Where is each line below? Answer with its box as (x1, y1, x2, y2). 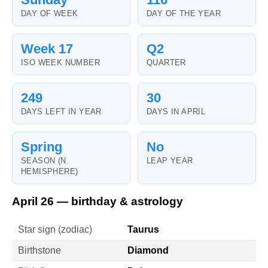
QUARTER (147, 57, 186, 67)
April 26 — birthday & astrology (12, 195, 183, 208)
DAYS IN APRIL (147, 106, 206, 116)
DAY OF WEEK (21, 8, 78, 18)
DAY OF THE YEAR (147, 8, 221, 18)
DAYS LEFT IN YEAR (21, 106, 102, 116)
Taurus (127, 224, 159, 235)
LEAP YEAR (147, 156, 193, 165)
